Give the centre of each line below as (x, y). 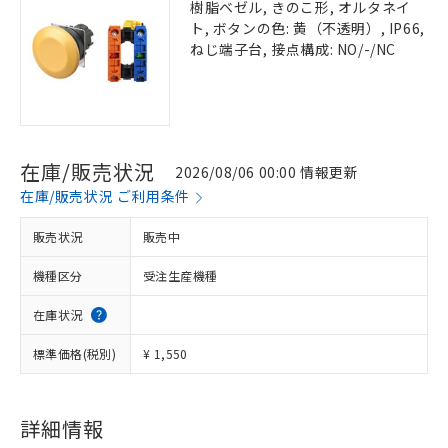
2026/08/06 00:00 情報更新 (267, 171)
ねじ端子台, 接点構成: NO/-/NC (293, 49)
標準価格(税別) (75, 353)
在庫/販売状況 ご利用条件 (105, 196)
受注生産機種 (180, 275)
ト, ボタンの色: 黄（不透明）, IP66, (307, 28)
